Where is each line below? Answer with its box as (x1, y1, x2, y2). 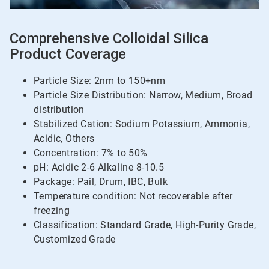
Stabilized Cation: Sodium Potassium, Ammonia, (34, 118, 250, 130)
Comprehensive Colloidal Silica (10, 30, 208, 47)
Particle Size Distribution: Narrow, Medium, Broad (34, 89, 253, 101)
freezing (34, 205, 73, 217)
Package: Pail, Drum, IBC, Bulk (34, 176, 168, 188)
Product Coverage (10, 46, 126, 63)
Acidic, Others (34, 133, 95, 145)
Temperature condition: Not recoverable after (34, 190, 233, 202)
